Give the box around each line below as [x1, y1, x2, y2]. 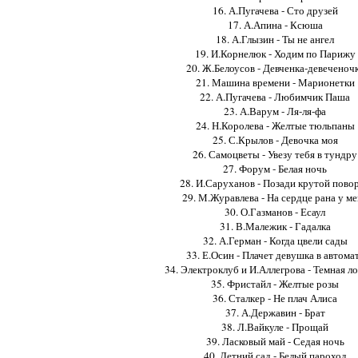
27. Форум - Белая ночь [223, 161, 327, 176]
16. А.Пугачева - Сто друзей [212, 2, 338, 18]
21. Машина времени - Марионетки [195, 74, 355, 89]
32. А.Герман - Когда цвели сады [202, 233, 348, 248]
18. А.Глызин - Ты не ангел [216, 31, 334, 46]
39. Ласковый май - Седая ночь [205, 333, 344, 348]
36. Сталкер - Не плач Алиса [213, 290, 337, 305]
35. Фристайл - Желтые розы [211, 276, 339, 291]
